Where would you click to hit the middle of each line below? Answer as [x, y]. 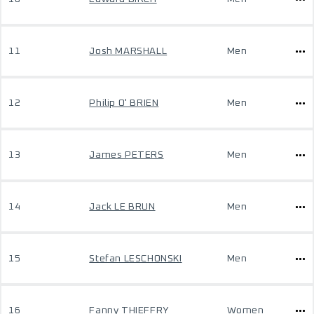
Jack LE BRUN [122, 207]
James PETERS [127, 155]
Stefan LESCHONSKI [136, 259]
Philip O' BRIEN [124, 103]
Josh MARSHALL [128, 51]
